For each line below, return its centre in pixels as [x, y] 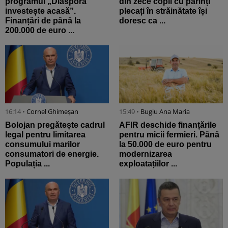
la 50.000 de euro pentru [165, 145]
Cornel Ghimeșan [52, 112]
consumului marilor [42, 145]
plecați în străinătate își [163, 11]
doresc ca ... [142, 20]
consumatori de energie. [52, 154]
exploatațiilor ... [148, 164]
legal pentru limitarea [45, 135]
